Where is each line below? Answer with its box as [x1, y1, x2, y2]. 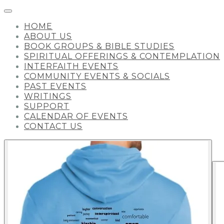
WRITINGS [24, 91, 71, 101]
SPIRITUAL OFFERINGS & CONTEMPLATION [24, 51, 220, 61]
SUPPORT [24, 101, 69, 111]
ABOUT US [24, 31, 72, 41]
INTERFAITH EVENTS [24, 61, 118, 71]
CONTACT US [24, 121, 82, 131]
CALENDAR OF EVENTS [24, 111, 128, 121]
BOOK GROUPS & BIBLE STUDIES [24, 41, 174, 51]
